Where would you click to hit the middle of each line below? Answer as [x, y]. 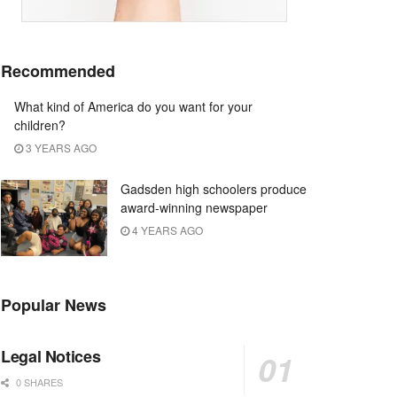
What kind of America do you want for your [133, 106]
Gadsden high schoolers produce [214, 189]
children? [40, 125]
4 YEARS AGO [166, 230]
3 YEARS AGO [60, 148]
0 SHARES [38, 381]
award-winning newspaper [194, 207]
